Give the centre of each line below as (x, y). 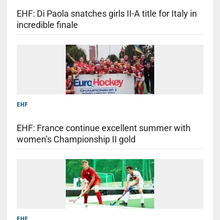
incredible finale (47, 25)
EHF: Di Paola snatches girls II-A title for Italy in (107, 13)
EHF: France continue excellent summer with (103, 128)
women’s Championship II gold (76, 139)
